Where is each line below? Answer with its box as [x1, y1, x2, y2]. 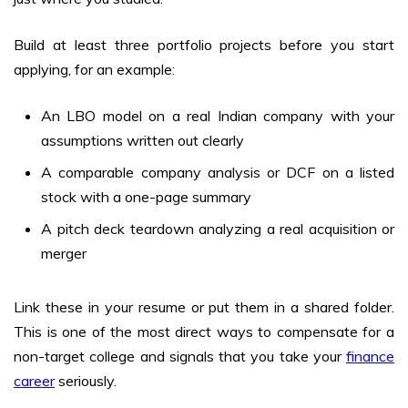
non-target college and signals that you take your [14, 347, 346, 366]
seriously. [55, 372, 117, 391]
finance [346, 347, 394, 366]
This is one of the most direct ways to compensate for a [14, 322, 394, 342]
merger [41, 244, 87, 263]
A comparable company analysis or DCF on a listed [41, 163, 394, 182]
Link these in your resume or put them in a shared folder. [14, 298, 394, 317]
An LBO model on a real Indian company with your [41, 107, 394, 126]
